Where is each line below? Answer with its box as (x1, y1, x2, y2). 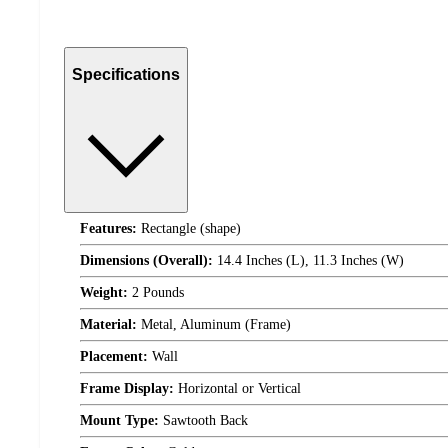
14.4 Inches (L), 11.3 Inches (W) (213, 253, 404, 269)
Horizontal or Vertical (174, 381, 301, 397)
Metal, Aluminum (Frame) (137, 317, 291, 333)
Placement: (80, 349, 148, 365)
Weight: (80, 285, 128, 301)
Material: (80, 317, 137, 333)
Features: (80, 221, 137, 237)
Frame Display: (80, 381, 174, 397)
